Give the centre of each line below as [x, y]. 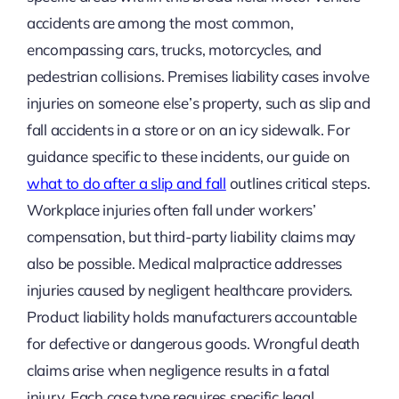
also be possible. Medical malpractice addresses [184, 263]
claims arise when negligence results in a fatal [178, 370]
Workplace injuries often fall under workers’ [171, 209]
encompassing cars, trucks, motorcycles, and [174, 49]
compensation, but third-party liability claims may [191, 236]
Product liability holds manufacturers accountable [191, 316]
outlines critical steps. [298, 183]
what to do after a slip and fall [126, 183]
